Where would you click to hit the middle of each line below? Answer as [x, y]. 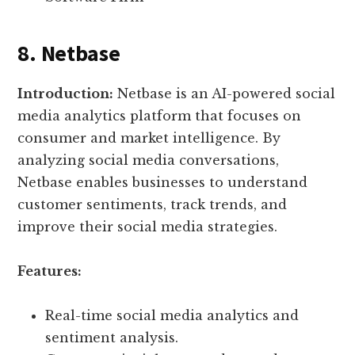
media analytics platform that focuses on [160, 116]
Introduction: [66, 94]
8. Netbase [69, 53]
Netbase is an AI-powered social [225, 94]
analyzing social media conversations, [149, 160]
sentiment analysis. [112, 338]
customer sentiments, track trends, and [153, 205]
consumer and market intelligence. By [149, 138]
